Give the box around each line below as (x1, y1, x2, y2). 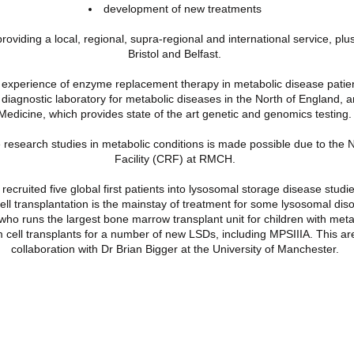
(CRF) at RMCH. (149, 153, 235, 165)
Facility (114, 153, 149, 165)
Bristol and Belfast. (128, 47, 221, 60)
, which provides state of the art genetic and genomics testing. (43, 107, 352, 120)
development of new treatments (103, 2, 262, 15)
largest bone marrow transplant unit (66, 213, 244, 225)
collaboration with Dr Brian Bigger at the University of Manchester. (10, 243, 339, 255)
